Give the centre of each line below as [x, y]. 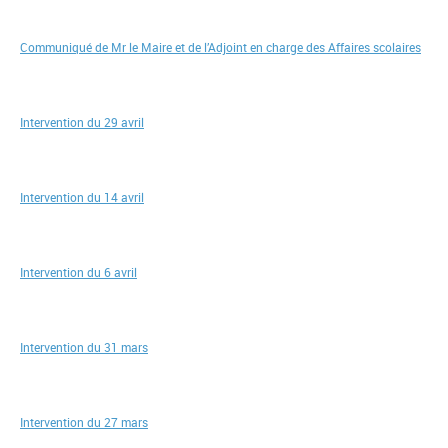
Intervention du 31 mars [84, 347]
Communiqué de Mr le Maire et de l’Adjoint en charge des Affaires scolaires [220, 47]
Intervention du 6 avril [78, 272]
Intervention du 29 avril [82, 122]
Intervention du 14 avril [82, 197]
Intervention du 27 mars [84, 422]
